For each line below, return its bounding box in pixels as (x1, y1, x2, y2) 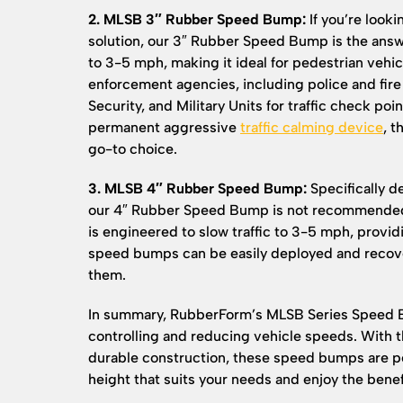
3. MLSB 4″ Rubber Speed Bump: (88, 180, 307, 197)
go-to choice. (88, 140, 177, 157)
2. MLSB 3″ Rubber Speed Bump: (88, 11, 306, 28)
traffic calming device (240, 119, 383, 136)
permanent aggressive (88, 119, 240, 136)
